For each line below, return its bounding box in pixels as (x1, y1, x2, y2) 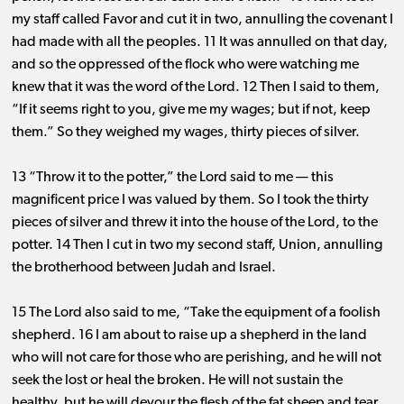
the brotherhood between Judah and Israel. (11, 261, 276, 276)
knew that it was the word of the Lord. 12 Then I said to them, (11, 80, 380, 96)
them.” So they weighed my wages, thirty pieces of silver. (11, 125, 360, 141)
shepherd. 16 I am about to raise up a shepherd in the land (11, 328, 367, 344)
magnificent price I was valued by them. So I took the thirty (11, 193, 369, 208)
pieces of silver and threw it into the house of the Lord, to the (11, 216, 378, 231)
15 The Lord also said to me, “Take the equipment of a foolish (11, 306, 381, 321)
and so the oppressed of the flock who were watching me (11, 58, 359, 73)
